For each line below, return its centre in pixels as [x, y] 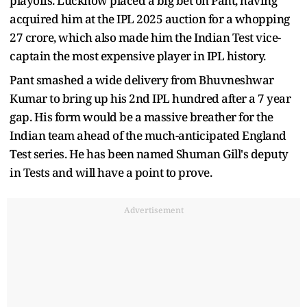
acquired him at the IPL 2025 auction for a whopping [150, 19]
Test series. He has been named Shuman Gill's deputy [149, 153]
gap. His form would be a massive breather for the [142, 116]
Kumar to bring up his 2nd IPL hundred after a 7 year [150, 98]
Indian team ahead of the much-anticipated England [148, 135]
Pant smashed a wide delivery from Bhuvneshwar [142, 79]
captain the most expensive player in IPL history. [138, 56]
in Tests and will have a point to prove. [111, 172]
